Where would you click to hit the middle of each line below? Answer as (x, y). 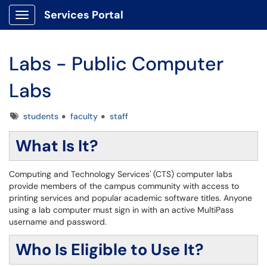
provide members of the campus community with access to (124, 186)
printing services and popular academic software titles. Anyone (131, 198)
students (41, 116)
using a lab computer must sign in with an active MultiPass (121, 210)
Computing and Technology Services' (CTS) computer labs (121, 174)
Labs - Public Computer (116, 64)
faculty (84, 116)
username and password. (58, 222)
